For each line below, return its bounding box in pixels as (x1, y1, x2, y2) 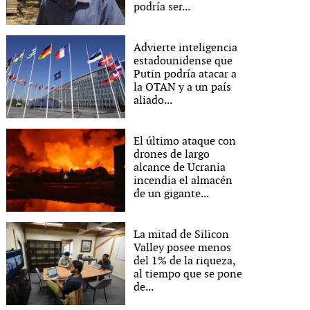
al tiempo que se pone (134, 267, 243, 281)
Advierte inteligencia (134, 41, 238, 55)
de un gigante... (134, 187, 210, 201)
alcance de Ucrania (134, 161, 226, 174)
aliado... (134, 93, 173, 107)
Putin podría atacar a (134, 67, 237, 81)
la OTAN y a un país (134, 80, 232, 94)
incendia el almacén (134, 174, 233, 188)
